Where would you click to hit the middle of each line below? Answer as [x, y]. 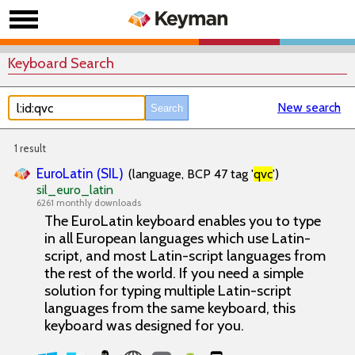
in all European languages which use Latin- [177, 238]
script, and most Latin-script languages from [185, 256]
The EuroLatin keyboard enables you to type [183, 221]
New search [309, 107]
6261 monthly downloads [89, 202]
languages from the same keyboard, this [170, 308]
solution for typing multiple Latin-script [168, 290]
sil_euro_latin [75, 190]
